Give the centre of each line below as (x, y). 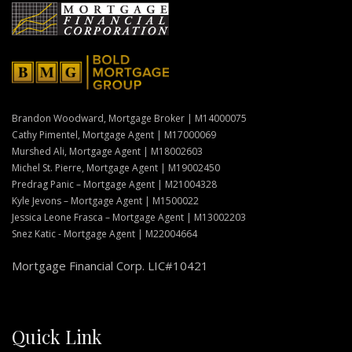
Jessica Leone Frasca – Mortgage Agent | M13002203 (129, 218)
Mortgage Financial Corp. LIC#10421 (110, 266)
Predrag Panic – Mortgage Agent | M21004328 (114, 185)
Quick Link (57, 337)
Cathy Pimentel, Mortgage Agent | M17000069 (114, 135)
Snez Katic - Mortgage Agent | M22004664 (104, 234)
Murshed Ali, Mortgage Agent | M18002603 (107, 152)
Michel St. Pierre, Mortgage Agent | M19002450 (116, 168)
